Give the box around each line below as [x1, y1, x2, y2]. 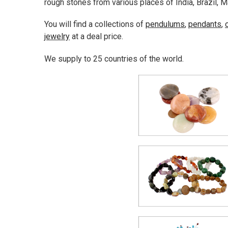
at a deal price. [69, 32, 123, 42]
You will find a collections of [44, 19, 146, 30]
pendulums [145, 19, 185, 30]
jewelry [44, 32, 70, 42]
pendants [188, 19, 221, 30]
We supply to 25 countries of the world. [44, 53, 184, 64]
